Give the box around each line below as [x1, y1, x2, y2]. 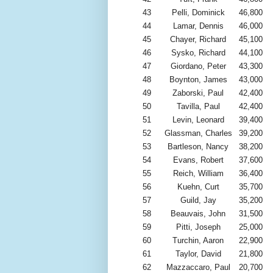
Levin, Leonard [172, 115, 224, 125]
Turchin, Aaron [172, 236, 224, 246]
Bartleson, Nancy [168, 142, 229, 152]
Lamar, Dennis [172, 21, 224, 31]
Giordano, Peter [170, 62, 226, 71]
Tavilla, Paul [176, 102, 220, 112]
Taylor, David [175, 249, 221, 259]
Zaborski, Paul [172, 88, 224, 98]
